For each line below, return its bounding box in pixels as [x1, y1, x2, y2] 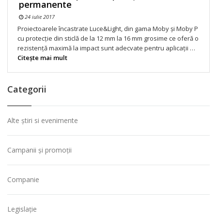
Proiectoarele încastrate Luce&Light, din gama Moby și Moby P [17, 24, 198, 33]
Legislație [7, 204, 37, 214]
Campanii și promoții [7, 145, 72, 155]
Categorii [7, 83, 46, 95]
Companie [7, 175, 39, 185]
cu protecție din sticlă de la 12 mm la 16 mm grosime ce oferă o [17, 34, 199, 43]
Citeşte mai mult [17, 53, 67, 62]
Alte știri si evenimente [7, 116, 78, 125]
